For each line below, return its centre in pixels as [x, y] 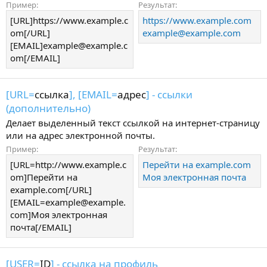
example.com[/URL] [51, 190]
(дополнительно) [48, 108]
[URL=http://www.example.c [68, 165]
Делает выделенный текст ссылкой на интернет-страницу [133, 122]
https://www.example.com [197, 20]
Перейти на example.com [197, 165]
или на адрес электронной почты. [80, 135]
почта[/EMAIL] [41, 227]
